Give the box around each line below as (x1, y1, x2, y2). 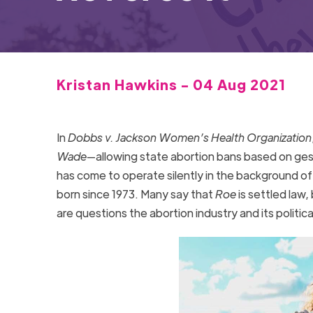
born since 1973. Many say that (56, 186, 215, 201)
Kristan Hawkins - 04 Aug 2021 (56, 75, 286, 93)
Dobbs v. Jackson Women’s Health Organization (67, 129, 312, 145)
